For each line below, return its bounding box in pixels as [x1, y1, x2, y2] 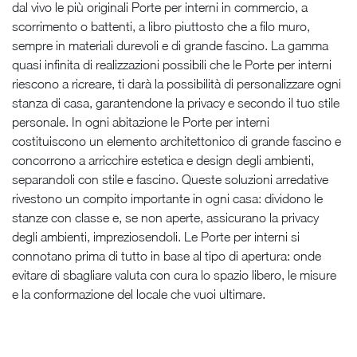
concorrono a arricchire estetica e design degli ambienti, [12, 152, 314, 167]
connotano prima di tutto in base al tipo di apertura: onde [12, 248, 321, 263]
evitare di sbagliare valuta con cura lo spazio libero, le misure [12, 267, 336, 282]
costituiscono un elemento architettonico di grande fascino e [12, 133, 341, 148]
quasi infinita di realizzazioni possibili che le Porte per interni [12, 57, 331, 72]
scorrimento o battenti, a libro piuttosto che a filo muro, [12, 18, 310, 33]
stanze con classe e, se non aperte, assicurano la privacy [12, 210, 319, 225]
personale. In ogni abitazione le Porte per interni [12, 114, 269, 129]
